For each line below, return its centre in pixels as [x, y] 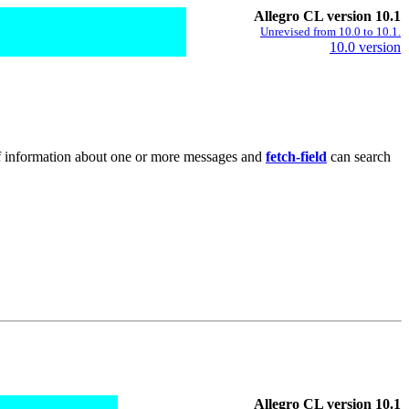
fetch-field [296, 156]
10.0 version [365, 47]
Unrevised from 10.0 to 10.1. [330, 31]
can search [359, 156]
